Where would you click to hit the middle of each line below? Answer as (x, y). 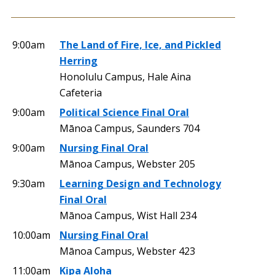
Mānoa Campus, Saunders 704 (130, 128)
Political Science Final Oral (124, 112)
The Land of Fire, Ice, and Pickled (140, 45)
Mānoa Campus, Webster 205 (127, 164)
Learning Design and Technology (140, 183)
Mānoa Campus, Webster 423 (127, 251)
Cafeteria (81, 92)
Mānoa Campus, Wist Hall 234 (128, 215)
